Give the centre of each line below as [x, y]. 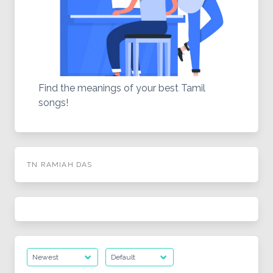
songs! [53, 103]
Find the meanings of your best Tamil [122, 88]
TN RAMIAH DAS [60, 165]
